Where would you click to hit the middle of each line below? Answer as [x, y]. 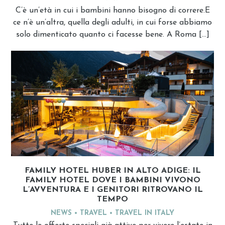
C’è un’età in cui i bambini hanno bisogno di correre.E [113, 10]
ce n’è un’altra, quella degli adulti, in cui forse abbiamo [113, 22]
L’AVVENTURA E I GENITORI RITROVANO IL [113, 190]
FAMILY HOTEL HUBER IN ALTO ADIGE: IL [113, 171]
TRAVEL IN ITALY [145, 213]
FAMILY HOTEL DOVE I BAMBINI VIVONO [113, 181]
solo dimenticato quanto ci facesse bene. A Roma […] [113, 34]
